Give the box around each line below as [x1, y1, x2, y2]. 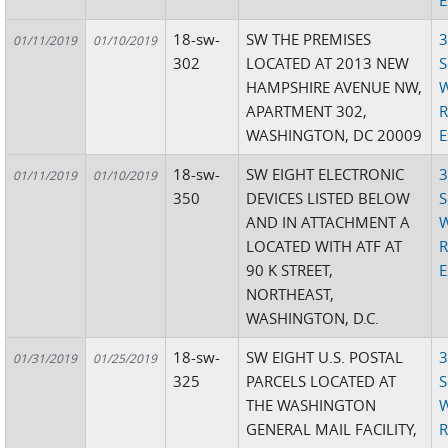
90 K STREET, [246, 260, 334, 280]
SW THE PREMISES [246, 29, 372, 49]
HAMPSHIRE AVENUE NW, [246, 77, 423, 97]
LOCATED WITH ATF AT [246, 236, 403, 256]
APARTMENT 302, [246, 101, 368, 121]
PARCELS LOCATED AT [246, 371, 397, 391]
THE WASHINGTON [246, 395, 377, 415]
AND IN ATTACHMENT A [246, 212, 411, 232]
